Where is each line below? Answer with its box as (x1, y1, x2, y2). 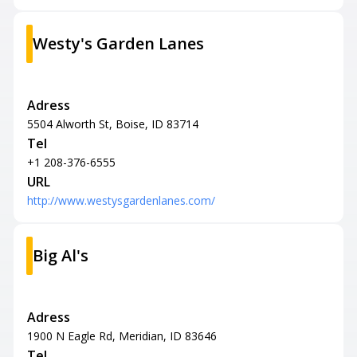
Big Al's (33, 245, 88, 266)
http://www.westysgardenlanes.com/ (27, 193, 215, 208)
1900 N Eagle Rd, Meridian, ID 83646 (27, 328, 217, 343)
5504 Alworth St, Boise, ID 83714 (27, 116, 198, 131)
